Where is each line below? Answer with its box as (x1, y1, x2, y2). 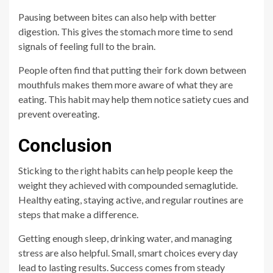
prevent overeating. (18, 107, 99, 119)
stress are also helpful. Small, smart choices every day (18, 246, 238, 258)
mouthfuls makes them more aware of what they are (18, 78, 233, 90)
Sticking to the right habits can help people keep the (18, 164, 233, 176)
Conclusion (18, 134, 112, 156)
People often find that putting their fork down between (18, 63, 246, 76)
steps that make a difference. (18, 208, 138, 220)
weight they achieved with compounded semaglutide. (18, 179, 238, 191)
